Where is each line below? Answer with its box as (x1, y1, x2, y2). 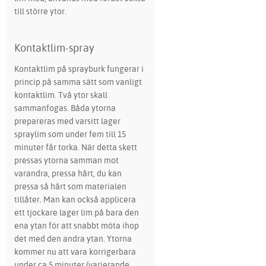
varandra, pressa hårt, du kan (14, 167, 122, 179)
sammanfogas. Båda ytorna (14, 102, 116, 113)
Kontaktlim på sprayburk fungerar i (14, 62, 144, 74)
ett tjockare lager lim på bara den (14, 206, 139, 218)
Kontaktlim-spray (14, 41, 94, 55)
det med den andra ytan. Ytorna (14, 232, 132, 244)
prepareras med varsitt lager (14, 115, 121, 126)
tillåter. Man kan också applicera (14, 193, 136, 205)
